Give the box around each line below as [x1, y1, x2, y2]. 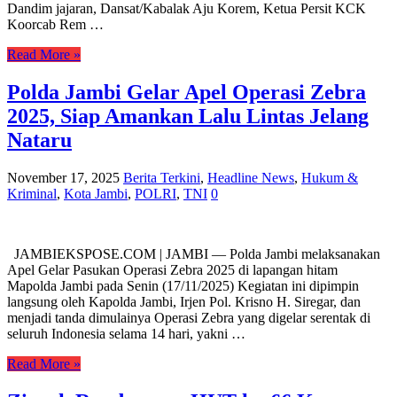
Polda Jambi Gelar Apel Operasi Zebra [7, 81, 366, 105]
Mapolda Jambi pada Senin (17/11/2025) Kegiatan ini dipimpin [7, 278, 359, 294]
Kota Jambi [64, 186, 128, 202]
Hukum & [301, 170, 358, 186]
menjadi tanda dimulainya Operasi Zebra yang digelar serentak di [7, 310, 370, 326]
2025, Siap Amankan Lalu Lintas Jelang [7, 105, 369, 128]
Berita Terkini [123, 170, 200, 186]
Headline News [207, 170, 294, 186]
